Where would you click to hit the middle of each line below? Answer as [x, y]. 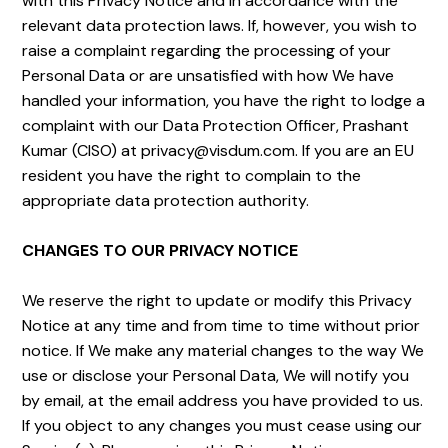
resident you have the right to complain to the [192, 175]
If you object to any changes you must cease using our [222, 425]
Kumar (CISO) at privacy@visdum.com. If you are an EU [218, 150]
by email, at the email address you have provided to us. [223, 400]
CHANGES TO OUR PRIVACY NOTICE [160, 250]
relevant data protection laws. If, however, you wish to [220, 25]
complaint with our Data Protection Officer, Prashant [216, 125]
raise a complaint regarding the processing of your [207, 50]
